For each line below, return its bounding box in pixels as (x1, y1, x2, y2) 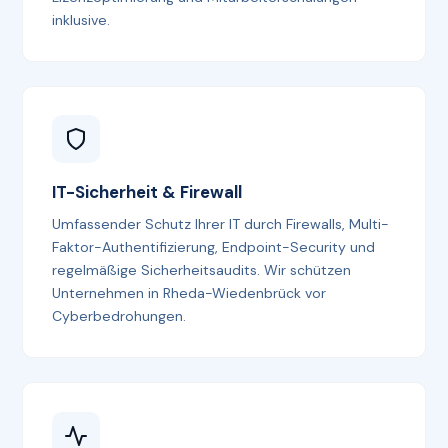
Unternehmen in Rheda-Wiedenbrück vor (52, 284, 327, 303)
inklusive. (52, 10, 111, 29)
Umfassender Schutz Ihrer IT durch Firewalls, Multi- (52, 215, 390, 234)
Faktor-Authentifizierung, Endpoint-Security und (52, 238, 376, 257)
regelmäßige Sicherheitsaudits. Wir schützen (52, 261, 352, 280)
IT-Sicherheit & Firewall (52, 181, 243, 204)
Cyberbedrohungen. (52, 307, 187, 326)
